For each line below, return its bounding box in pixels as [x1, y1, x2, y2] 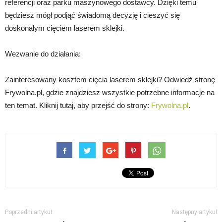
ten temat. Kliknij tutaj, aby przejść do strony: [5, 101, 151, 110]
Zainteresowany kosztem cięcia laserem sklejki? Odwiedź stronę [5, 75, 215, 84]
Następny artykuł [172, 209, 217, 216]
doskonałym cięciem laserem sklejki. [5, 24, 124, 33]
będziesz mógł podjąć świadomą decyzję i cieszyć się [5, 11, 180, 20]
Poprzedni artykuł [5, 209, 52, 216]
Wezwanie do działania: [5, 50, 81, 58]
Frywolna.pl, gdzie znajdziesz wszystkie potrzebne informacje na [5, 88, 215, 97]
